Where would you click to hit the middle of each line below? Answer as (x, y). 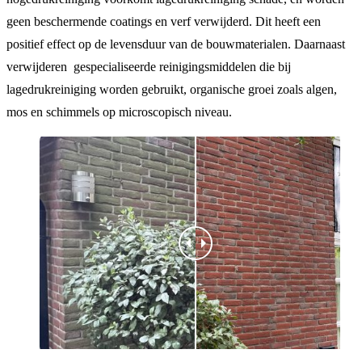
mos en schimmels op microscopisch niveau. (119, 112)
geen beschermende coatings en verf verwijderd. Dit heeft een (164, 22)
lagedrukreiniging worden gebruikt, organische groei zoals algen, (172, 90)
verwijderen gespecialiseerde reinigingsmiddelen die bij (149, 67)
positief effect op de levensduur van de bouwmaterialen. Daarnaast (176, 44)
